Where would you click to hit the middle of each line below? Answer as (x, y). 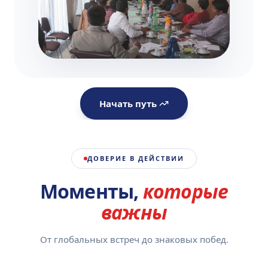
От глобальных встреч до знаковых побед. (134, 239)
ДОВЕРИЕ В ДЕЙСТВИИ (136, 158)
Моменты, (89, 191)
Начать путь (128, 103)
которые (185, 191)
